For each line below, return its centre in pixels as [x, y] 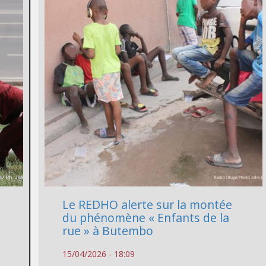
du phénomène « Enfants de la [146, 218]
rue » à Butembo [108, 231]
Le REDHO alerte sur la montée [148, 205]
